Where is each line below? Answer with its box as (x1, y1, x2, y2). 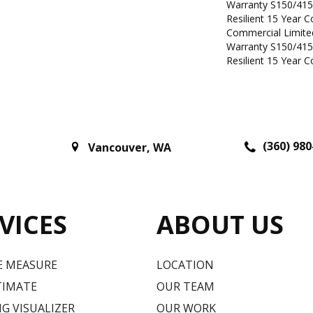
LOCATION (156, 256, 214, 272)
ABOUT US (156, 207, 284, 242)
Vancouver (88, 140, 147, 156)
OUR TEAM (156, 278, 214, 294)
